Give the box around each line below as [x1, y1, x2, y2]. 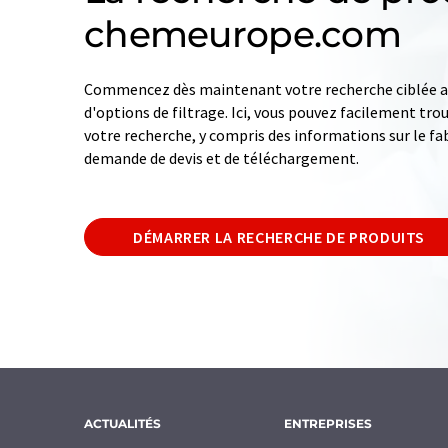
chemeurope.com [84, 12, 401, 57]
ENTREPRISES [284, 416, 372, 432]
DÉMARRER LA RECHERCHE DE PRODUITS [133, 227, 426, 248]
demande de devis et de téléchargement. [84, 148, 359, 169]
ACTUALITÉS [84, 416, 161, 432]
